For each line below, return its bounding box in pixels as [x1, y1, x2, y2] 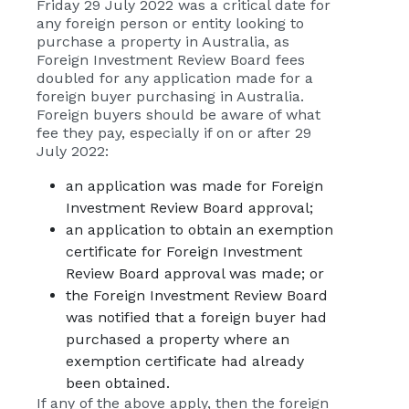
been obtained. [66, 374, 170, 393]
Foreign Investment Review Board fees [37, 51, 305, 69]
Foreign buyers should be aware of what [37, 106, 320, 124]
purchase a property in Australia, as [37, 33, 289, 51]
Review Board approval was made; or [66, 265, 324, 283]
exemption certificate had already [66, 352, 304, 371]
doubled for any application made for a [37, 69, 313, 88]
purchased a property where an [66, 330, 289, 349]
